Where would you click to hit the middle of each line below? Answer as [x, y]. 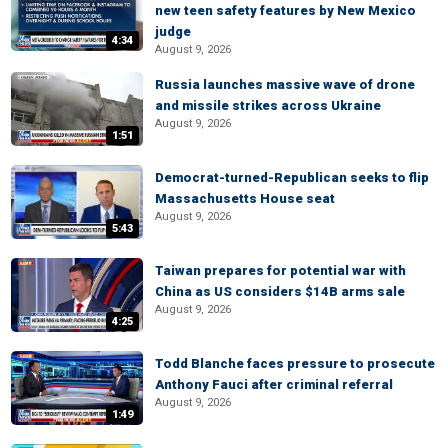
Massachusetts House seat [245, 198]
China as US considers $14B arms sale [280, 291]
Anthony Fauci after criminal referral [274, 384]
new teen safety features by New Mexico [285, 10]
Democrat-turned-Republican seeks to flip [292, 177]
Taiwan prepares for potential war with [280, 270]
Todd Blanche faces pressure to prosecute [295, 363]
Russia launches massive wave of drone [285, 84]
